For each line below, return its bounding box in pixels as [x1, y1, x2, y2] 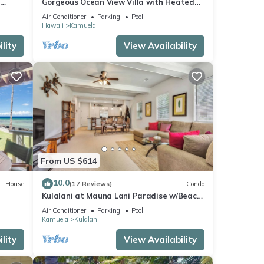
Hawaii [41, 21, 64, 30]
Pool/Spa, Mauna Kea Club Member [41, 8, 173, 18]
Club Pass [41, 202, 79, 212]
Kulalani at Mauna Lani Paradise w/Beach [41, 191, 202, 201]
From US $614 [40, 155, 97, 166]
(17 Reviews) [69, 179, 112, 188]
